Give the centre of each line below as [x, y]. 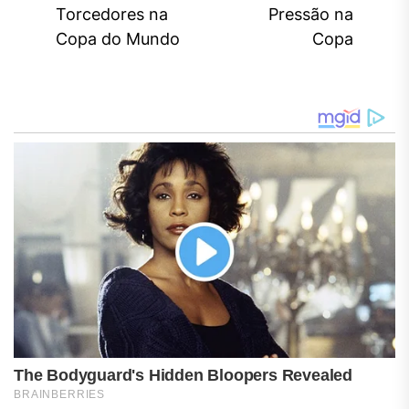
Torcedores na [112, 15]
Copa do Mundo [118, 39]
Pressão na [310, 15]
